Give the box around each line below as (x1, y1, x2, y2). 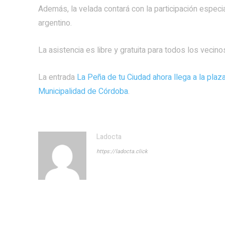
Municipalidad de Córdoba (38, 85, 128, 97)
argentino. (38, 17, 72, 29)
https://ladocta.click (96, 147, 148, 156)
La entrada (38, 71, 77, 83)
